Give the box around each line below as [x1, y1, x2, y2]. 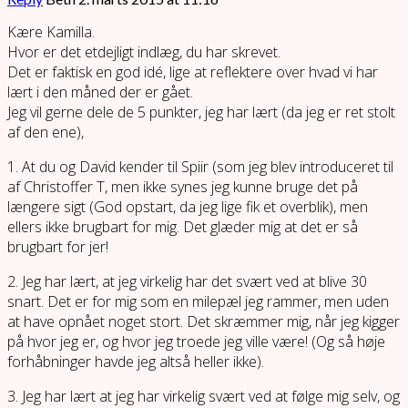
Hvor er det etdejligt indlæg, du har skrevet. [7, 42, 280, 63]
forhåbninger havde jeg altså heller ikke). [7, 352, 264, 372]
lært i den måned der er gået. [7, 82, 193, 103]
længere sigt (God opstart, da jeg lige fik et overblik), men [7, 197, 368, 218]
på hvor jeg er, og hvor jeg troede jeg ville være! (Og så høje [7, 331, 385, 352]
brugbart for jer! [7, 237, 108, 258]
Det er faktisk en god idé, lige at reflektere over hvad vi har [7, 62, 378, 83]
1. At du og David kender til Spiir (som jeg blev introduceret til [7, 157, 393, 178]
